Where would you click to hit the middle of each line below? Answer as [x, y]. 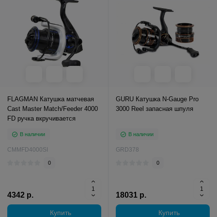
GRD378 [127, 150]
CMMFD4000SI [28, 150]
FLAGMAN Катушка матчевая [51, 99]
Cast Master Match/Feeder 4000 [53, 109]
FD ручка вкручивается [41, 118]
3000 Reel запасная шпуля [155, 109]
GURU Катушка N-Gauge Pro [157, 99]
